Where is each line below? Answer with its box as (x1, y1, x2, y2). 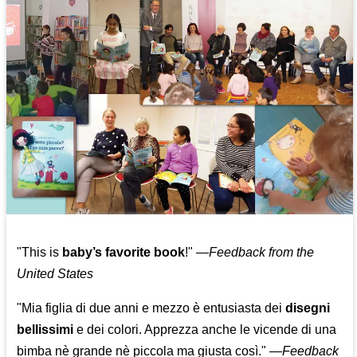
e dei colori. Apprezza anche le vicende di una (73, 323, 337, 337)
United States (17, 267, 94, 281)
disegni (285, 301, 331, 316)
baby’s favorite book (62, 245, 186, 260)
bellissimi (17, 323, 74, 337)
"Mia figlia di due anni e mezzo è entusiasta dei (17, 301, 286, 316)
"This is (17, 245, 63, 260)
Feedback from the (209, 245, 315, 260)
